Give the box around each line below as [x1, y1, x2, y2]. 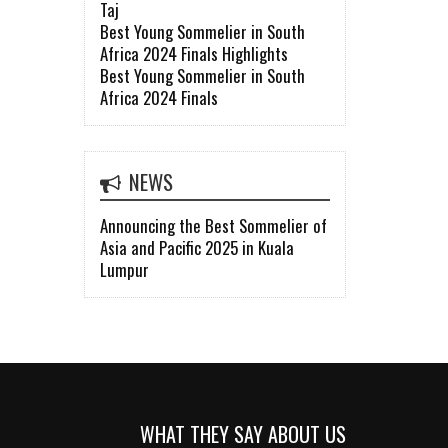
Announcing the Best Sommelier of [99, 213, 327, 239]
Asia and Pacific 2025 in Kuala [99, 235, 294, 261]
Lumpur [99, 257, 149, 283]
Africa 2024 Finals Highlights [99, 41, 288, 67]
